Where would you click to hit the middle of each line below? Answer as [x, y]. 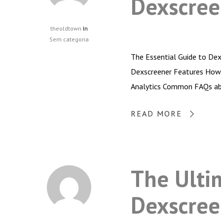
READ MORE [156, 113]
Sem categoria [69, 39]
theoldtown [66, 28]
